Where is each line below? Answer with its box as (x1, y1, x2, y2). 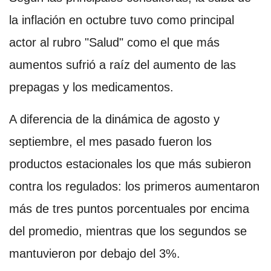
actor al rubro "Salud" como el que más (9, 35, 220, 49)
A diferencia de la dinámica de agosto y (9, 112, 220, 126)
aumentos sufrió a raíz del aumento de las (9, 57, 236, 71)
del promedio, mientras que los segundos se (9, 224, 247, 238)
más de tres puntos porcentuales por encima (9, 201, 249, 215)
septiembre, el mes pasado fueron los (9, 134, 212, 148)
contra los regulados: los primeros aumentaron (9, 179, 260, 193)
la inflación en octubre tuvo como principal (9, 13, 234, 27)
